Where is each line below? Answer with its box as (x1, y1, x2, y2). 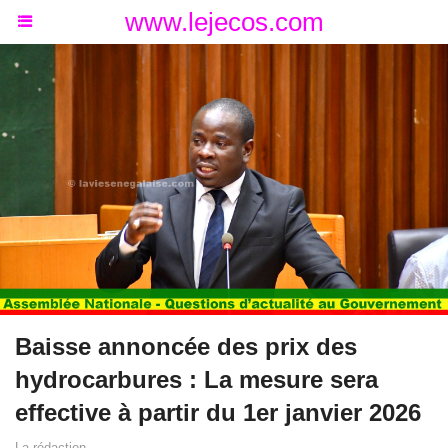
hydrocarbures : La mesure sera (15, 366, 378, 394)
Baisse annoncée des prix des (15, 333, 357, 361)
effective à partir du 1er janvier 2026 (15, 399, 421, 427)
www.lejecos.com (124, 7, 324, 37)
